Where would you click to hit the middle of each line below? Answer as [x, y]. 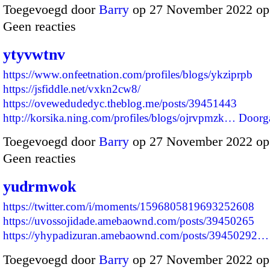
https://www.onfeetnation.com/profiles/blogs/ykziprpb [128, 75]
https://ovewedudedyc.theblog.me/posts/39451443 [120, 104]
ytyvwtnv [34, 55]
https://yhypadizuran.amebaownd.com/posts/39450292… [136, 236]
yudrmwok [39, 187]
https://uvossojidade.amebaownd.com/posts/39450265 [129, 221]
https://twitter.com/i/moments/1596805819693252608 [129, 207]
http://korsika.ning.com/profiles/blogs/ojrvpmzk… [119, 118]
